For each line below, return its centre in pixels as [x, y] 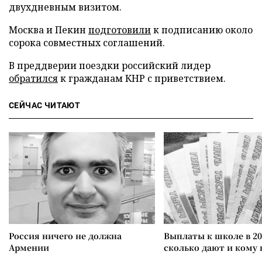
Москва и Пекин [49, 30]
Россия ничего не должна [65, 236]
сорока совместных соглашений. [87, 43]
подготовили [120, 30]
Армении [29, 247]
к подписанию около [202, 30]
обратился [33, 78]
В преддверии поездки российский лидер [110, 65]
